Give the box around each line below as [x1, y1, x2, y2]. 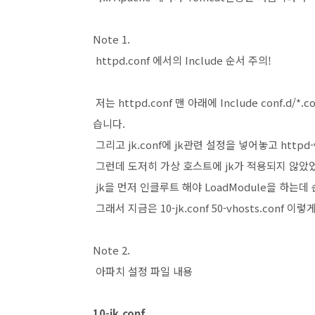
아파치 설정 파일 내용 [93, 264, 193, 278]
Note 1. [93, 32, 130, 46]
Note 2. [93, 243, 130, 257]
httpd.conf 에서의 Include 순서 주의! [93, 53, 271, 67]
